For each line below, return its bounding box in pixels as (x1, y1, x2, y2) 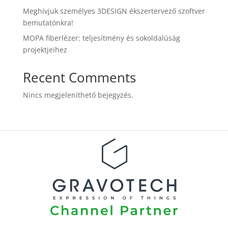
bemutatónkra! (22, 18, 73, 28)
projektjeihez (22, 45, 67, 55)
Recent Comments (22, 68, 136, 87)
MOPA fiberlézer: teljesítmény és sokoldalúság (22, 33, 180, 43)
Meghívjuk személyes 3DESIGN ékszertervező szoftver (22, 6, 205, 16)
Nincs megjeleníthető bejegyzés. (22, 90, 133, 100)
